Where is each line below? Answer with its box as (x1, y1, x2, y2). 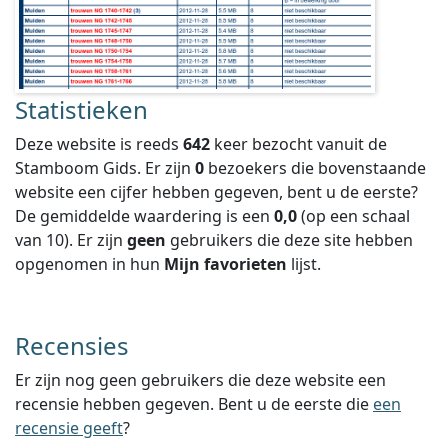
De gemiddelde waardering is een (15, 205, 274, 227)
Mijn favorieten (164, 253, 287, 275)
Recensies (15, 329, 129, 362)
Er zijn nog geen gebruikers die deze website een (15, 369, 386, 391)
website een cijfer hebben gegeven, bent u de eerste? (15, 181, 418, 203)
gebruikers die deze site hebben (166, 229, 413, 251)
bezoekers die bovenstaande (204, 157, 426, 179)
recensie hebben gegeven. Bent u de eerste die (15, 393, 373, 415)
